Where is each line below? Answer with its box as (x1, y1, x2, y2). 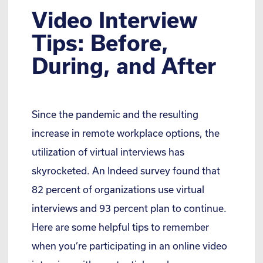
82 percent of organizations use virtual (32, 184, 204, 195)
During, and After (32, 53, 216, 79)
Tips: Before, (32, 30, 168, 56)
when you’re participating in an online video (32, 240, 227, 252)
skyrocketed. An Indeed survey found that (32, 165, 220, 177)
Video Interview (32, 7, 198, 33)
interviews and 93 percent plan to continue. (32, 203, 227, 214)
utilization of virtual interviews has (32, 146, 184, 158)
